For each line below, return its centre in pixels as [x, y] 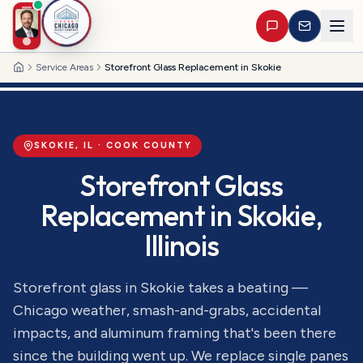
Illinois [181, 245]
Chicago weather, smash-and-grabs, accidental [167, 310]
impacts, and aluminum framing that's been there [175, 333]
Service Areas [64, 67]
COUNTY [165, 145]
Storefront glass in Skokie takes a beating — [160, 288]
